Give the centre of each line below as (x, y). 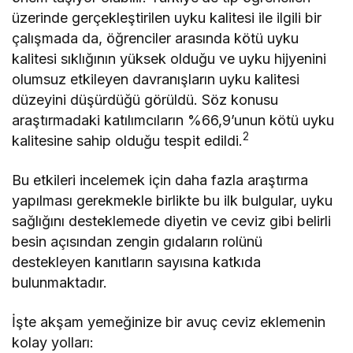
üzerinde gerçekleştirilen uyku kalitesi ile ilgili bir (167, 18)
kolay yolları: (53, 342)
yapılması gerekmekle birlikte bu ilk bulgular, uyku (173, 201)
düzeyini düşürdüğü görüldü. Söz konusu (145, 100)
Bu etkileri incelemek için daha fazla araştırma (160, 180)
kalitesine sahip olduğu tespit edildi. (128, 141)
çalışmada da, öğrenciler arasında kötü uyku (156, 38)
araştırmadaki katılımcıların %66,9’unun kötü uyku (173, 120)
